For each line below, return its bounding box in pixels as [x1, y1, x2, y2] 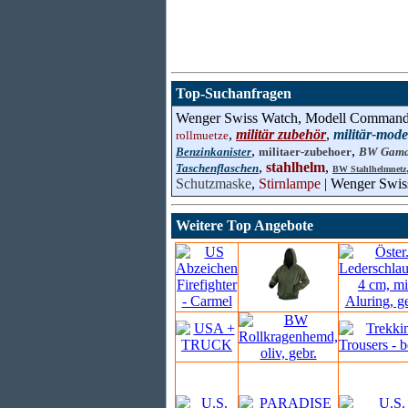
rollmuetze [176, 128, 229, 142]
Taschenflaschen [176, 161, 259, 175]
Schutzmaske [176, 176, 251, 191]
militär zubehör [236, 127, 326, 142]
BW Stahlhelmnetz [332, 164, 406, 174]
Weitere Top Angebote [176, 218, 313, 233]
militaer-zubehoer [259, 145, 352, 158]
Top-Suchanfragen [176, 86, 291, 101]
